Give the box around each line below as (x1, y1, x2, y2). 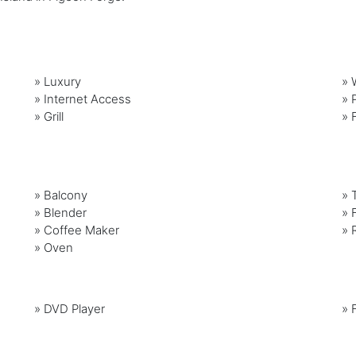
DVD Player (44, 300, 106, 316)
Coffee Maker (44, 222, 120, 238)
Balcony (44, 187, 88, 203)
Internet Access (44, 91, 132, 106)
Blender (44, 204, 87, 220)
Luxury (44, 73, 82, 89)
